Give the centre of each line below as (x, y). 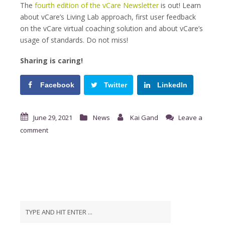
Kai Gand (144, 117)
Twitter (116, 85)
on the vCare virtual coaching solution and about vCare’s (111, 28)
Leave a (190, 117)
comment (34, 130)
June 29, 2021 (53, 117)
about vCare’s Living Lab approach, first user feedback (108, 17)
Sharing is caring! (51, 61)
